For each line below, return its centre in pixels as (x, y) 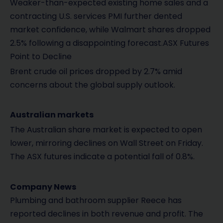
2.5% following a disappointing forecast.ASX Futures (110, 43)
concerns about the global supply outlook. (93, 85)
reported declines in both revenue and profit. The (107, 214)
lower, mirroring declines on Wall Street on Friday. (107, 143)
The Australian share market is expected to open (106, 130)
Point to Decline (41, 56)
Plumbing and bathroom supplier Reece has (96, 200)
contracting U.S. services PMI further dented (96, 16)
